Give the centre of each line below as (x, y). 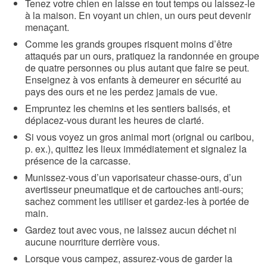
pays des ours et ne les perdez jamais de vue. (121, 91)
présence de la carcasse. (78, 160)
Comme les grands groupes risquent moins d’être (129, 44)
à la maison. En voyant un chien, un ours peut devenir (138, 15)
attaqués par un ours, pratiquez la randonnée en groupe (142, 55)
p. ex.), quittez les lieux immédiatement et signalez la (136, 148)
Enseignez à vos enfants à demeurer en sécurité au (133, 79)
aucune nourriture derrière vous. (92, 241)
